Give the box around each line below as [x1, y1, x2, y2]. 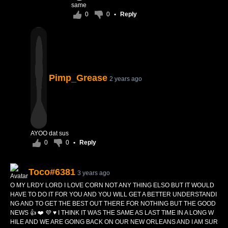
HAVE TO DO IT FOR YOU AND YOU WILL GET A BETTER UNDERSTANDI [10, 191, 217, 198]
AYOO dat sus [31, 130, 69, 137]
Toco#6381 [28, 167, 75, 177]
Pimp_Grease [49, 73, 107, 83]
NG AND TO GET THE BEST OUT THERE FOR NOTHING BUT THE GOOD [10, 200, 216, 207]
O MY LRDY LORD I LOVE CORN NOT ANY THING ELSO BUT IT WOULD [10, 182, 214, 189]
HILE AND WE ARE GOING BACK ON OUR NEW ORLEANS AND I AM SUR [10, 218, 218, 225]
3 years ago [77, 169, 110, 177]
